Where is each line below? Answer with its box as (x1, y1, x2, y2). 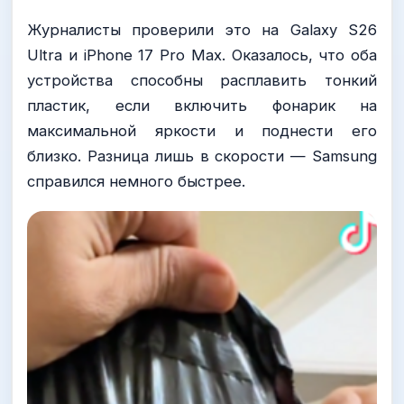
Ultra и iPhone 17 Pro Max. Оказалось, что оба (27, 45, 377, 64)
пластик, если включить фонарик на (27, 96, 377, 115)
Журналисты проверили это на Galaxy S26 (27, 20, 377, 39)
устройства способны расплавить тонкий (27, 70, 377, 89)
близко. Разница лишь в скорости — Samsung (27, 146, 377, 165)
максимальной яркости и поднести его (27, 121, 377, 140)
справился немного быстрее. (27, 171, 245, 190)
